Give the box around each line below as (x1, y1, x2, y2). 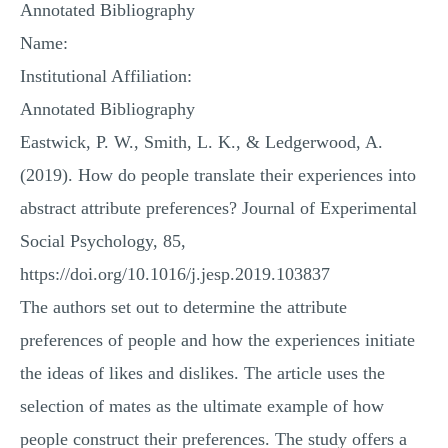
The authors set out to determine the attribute (20, 297, 347, 317)
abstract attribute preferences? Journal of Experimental (20, 198, 417, 218)
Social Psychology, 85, (20, 231, 186, 251)
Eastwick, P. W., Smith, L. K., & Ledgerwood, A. (20, 132, 383, 152)
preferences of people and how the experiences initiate (20, 330, 415, 350)
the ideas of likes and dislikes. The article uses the (20, 363, 385, 383)
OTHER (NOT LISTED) (162, 84, 286, 99)
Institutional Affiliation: (20, 66, 192, 86)
